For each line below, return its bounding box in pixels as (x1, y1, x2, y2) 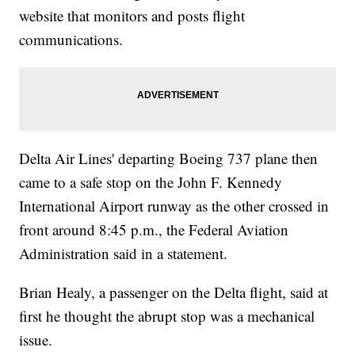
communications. (19, 29, 124, 50)
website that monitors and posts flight (19, 6, 246, 26)
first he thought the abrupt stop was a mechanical (19, 306, 315, 326)
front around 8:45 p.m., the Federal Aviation (19, 219, 289, 240)
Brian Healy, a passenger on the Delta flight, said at (19, 282, 329, 303)
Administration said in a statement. (19, 243, 228, 264)
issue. (19, 330, 53, 350)
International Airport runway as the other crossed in (19, 196, 330, 216)
